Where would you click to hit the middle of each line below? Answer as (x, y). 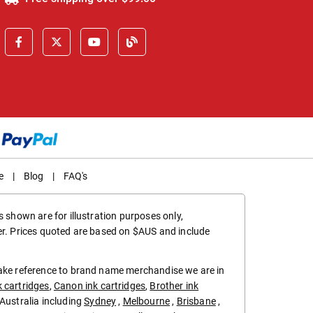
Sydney (100, 301)
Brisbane (196, 301)
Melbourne (146, 301)
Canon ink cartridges (100, 286)
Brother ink (174, 286)
